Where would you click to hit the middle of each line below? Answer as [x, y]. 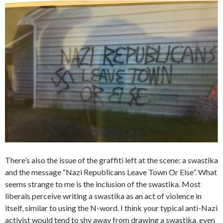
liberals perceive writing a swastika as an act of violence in [103, 196]
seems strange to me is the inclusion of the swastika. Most [103, 184]
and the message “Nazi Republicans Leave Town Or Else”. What [111, 172]
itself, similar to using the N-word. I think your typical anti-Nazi [111, 208]
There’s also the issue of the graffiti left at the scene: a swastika [111, 160]
